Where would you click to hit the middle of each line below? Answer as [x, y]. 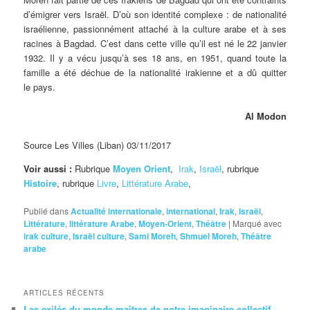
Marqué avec [257, 224]
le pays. [40, 86]
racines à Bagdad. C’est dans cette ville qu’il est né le [134, 43]
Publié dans [46, 211]
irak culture [46, 236]
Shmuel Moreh [209, 236]
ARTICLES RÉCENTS [64, 293]
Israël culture [99, 236]
